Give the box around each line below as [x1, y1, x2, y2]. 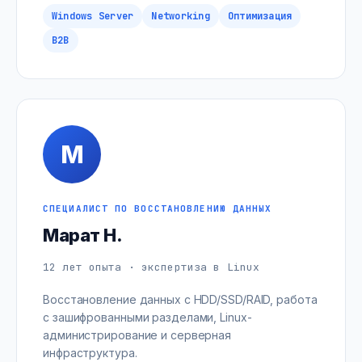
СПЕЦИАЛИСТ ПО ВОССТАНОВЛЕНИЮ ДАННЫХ [43, 203, 272, 214]
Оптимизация [227, 10, 293, 23]
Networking [151, 10, 210, 23]
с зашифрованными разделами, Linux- [43, 310, 252, 324]
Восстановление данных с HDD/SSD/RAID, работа [43, 293, 318, 306]
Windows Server [52, 10, 134, 23]
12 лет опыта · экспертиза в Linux [43, 260, 260, 274]
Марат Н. [43, 225, 123, 246]
